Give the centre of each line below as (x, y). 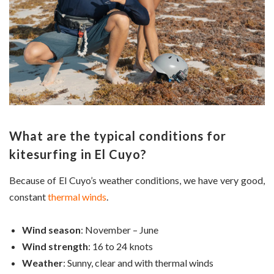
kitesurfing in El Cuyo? (78, 154)
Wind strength (55, 246)
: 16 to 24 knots (120, 246)
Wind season (51, 230)
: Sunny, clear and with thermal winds (138, 263)
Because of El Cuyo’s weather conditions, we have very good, (137, 180)
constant (28, 196)
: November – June (120, 230)
